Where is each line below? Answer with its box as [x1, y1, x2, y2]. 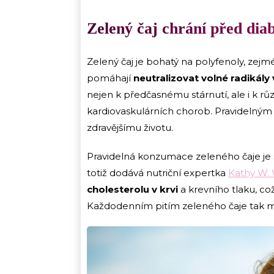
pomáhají [87, 72, 133, 84]
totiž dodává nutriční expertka [87, 167, 228, 179]
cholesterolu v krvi [87, 183, 180, 196]
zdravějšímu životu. [87, 122, 176, 134]
